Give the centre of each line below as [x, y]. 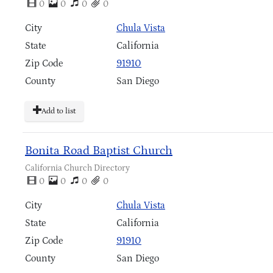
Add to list [58, 112]
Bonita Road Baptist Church [99, 150]
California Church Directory [77, 168]
